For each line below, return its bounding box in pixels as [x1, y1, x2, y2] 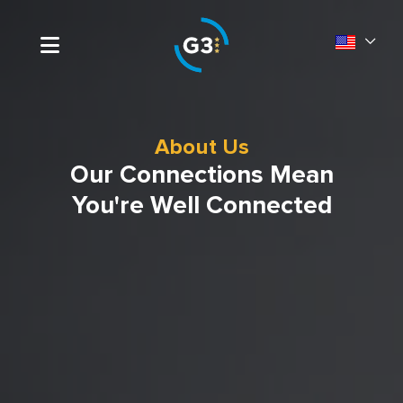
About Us [154, 136, 249, 158]
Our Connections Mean [69, 162, 334, 188]
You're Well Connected [71, 193, 332, 219]
